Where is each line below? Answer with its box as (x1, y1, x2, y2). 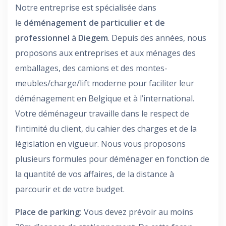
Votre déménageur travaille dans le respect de (15, 107, 189, 119)
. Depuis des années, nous (108, 32, 206, 43)
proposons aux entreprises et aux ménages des (15, 47, 196, 59)
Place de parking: (15, 206, 82, 217)
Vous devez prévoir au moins (82, 206, 193, 217)
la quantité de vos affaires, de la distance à (15, 168, 174, 180)
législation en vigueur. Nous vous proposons (15, 138, 186, 149)
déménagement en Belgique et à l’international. (15, 92, 194, 104)
